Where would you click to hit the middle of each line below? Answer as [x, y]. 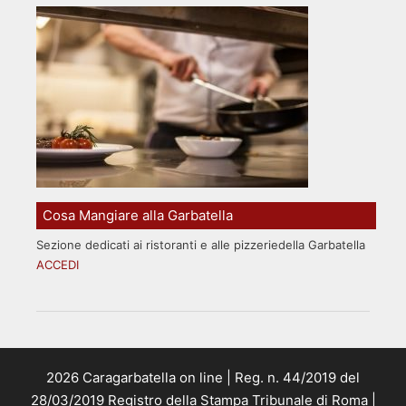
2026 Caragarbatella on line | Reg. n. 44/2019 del [203, 377]
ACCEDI [58, 264]
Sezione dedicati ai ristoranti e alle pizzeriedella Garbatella [201, 244]
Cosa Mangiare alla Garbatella [138, 215]
